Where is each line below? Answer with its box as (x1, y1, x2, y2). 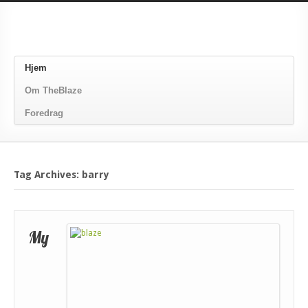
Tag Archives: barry (14, 169, 109, 180)
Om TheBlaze (25, 85, 82, 96)
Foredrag (25, 108, 63, 118)
